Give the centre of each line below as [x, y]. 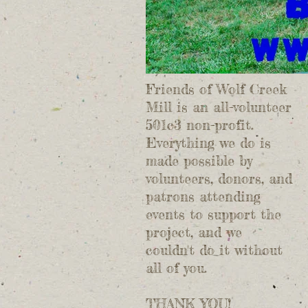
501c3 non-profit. [202, 125]
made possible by [199, 161]
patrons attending [203, 196]
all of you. [176, 268]
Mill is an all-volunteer [219, 107]
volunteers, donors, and [219, 178]
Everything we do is [208, 143]
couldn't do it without [214, 250]
